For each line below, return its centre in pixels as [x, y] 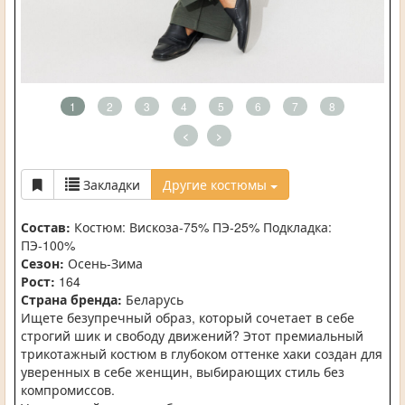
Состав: [46, 227]
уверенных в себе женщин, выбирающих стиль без [183, 372]
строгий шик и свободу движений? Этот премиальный [192, 336]
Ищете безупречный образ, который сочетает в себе [188, 318]
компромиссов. [68, 390]
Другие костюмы [215, 185]
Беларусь [153, 300]
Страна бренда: [71, 300]
